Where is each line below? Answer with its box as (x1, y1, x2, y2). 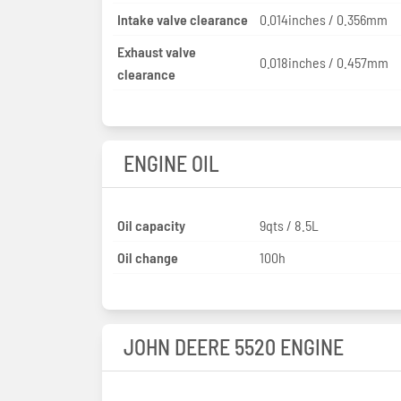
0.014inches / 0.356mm (259, 10, 388, 28)
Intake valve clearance (117, 10, 248, 28)
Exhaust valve (117, 42, 196, 60)
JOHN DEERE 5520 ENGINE (124, 333, 344, 360)
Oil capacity (117, 216, 185, 234)
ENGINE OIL (124, 149, 219, 176)
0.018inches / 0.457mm (259, 54, 388, 72)
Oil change (117, 248, 178, 266)
